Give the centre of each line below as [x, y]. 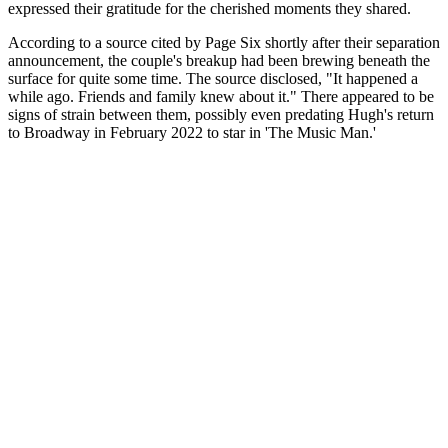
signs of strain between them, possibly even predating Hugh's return [221, 115]
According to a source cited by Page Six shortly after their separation [224, 43]
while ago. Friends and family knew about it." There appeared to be [221, 97]
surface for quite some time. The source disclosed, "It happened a [213, 79]
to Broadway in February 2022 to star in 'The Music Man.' [192, 133]
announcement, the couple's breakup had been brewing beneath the [219, 61]
